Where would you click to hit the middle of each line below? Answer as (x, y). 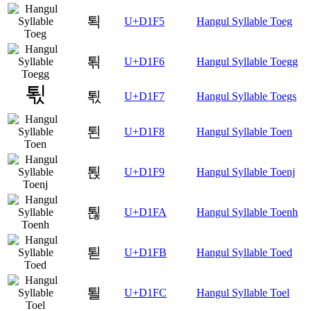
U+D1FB (145, 253)
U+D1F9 (144, 172)
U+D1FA (145, 212)
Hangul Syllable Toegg (247, 62)
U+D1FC (145, 293)
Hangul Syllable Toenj (246, 172)
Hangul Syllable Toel (243, 293)
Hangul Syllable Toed (244, 253)
